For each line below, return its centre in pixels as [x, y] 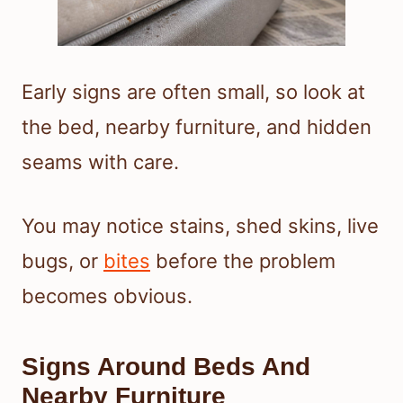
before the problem [243, 261]
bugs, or [63, 261]
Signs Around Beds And [166, 367]
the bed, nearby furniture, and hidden [197, 127]
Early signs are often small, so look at [193, 92]
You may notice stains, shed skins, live [200, 226]
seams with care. [100, 162]
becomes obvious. [107, 296]
